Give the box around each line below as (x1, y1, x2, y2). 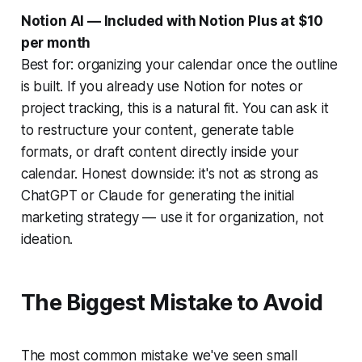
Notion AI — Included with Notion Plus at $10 (20, 12, 324, 29)
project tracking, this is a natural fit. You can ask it (20, 99, 329, 116)
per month (20, 34, 91, 51)
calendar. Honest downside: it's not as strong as (20, 165, 318, 182)
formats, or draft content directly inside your (20, 143, 299, 160)
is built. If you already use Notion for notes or (20, 78, 303, 95)
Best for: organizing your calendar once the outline (20, 56, 339, 73)
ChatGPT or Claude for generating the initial (20, 187, 295, 204)
